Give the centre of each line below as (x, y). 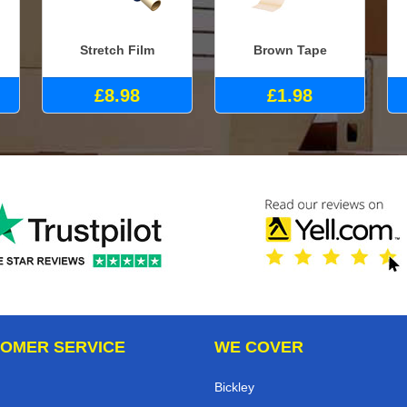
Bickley (234, 387)
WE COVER (259, 347)
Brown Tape (290, 50)
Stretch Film (117, 50)
